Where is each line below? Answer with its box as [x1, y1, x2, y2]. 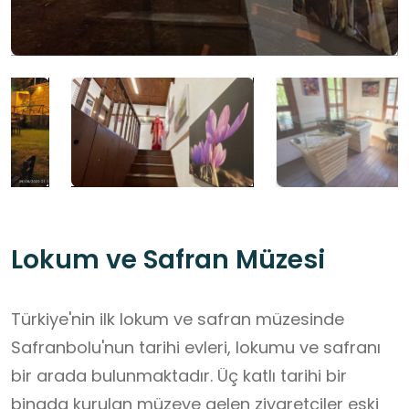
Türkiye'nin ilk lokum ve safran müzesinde [11, 308, 344, 331]
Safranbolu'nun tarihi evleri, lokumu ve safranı [11, 336, 381, 360]
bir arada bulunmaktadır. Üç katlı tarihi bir [11, 364, 347, 388]
